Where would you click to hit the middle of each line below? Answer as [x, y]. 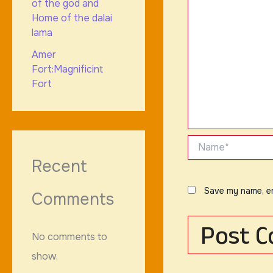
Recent [59, 167]
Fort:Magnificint [67, 69]
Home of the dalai [72, 18]
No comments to [69, 237]
